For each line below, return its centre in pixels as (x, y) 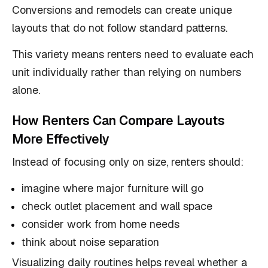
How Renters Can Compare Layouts (118, 121)
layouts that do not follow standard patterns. (120, 28)
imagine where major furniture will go (112, 188)
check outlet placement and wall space (117, 206)
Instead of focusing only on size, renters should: (128, 162)
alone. (26, 90)
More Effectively (61, 139)
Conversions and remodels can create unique (122, 10)
